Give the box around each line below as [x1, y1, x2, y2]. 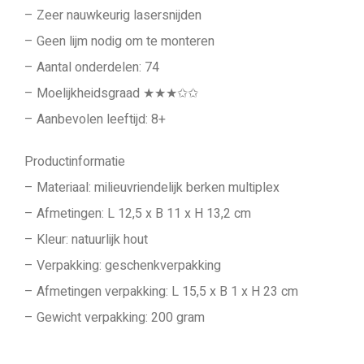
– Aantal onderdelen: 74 [24, 58, 159, 77]
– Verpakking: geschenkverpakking [24, 256, 221, 275]
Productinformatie [24, 152, 125, 171]
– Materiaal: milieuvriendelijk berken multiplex [24, 178, 279, 197]
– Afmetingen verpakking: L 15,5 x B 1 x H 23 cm [24, 282, 298, 301]
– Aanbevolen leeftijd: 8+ [24, 110, 166, 129]
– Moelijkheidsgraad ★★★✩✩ [24, 84, 198, 103]
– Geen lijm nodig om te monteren [24, 32, 214, 51]
